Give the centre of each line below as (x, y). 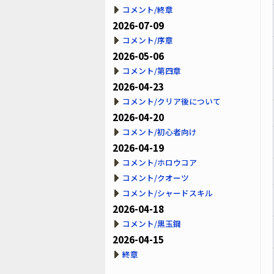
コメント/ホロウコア (160, 162)
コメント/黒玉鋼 (152, 223)
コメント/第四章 (152, 70)
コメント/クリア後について (172, 101)
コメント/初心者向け (160, 131)
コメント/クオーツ (156, 177)
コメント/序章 (148, 40)
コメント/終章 (148, 9)
